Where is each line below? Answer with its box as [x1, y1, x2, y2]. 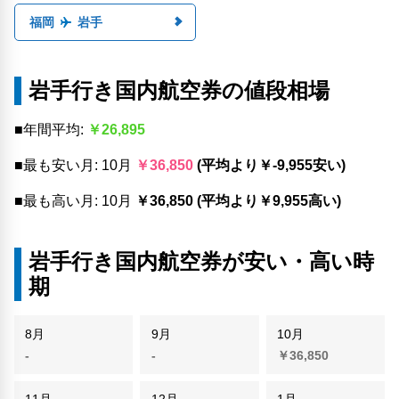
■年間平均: [14, 122, 87, 138]
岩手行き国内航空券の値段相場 [28, 78, 330, 103]
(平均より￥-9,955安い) [197, 158, 346, 174]
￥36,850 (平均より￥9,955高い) [135, 193, 341, 209]
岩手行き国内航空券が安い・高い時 [28, 249, 374, 274]
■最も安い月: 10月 [14, 158, 135, 174]
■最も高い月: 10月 [14, 193, 135, 209]
